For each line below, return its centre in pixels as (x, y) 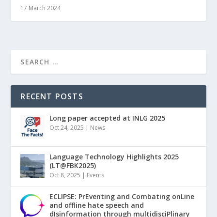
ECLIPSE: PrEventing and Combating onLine (122, 197)
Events (96, 175)
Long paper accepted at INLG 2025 (108, 118)
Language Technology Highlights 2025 (114, 157)
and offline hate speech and (97, 205)
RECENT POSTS (52, 97)
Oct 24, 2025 (67, 128)
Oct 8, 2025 (65, 175)
